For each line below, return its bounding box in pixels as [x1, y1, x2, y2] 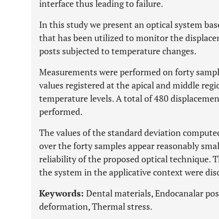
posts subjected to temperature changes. [39, 45, 197, 57]
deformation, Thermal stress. [39, 200, 153, 212]
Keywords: [39, 187, 86, 199]
